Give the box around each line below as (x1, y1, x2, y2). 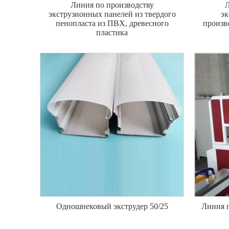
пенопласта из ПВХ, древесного (55, 19, 169, 28)
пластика (96, 28, 128, 37)
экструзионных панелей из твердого (48, 10, 176, 18)
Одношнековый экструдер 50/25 (56, 202, 168, 211)
